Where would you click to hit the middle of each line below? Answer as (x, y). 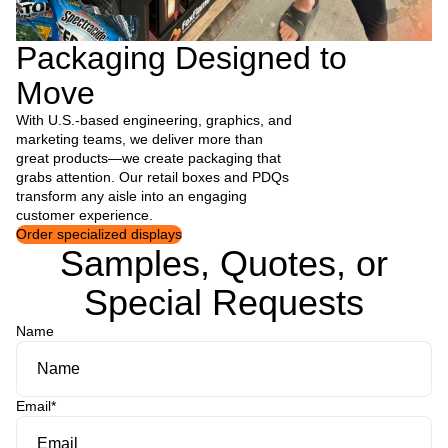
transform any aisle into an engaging (131, 195)
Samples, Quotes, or (224, 263)
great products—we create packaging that (148, 157)
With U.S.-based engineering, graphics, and (154, 119)
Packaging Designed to (181, 57)
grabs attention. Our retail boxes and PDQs (152, 176)
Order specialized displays (99, 233)
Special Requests (224, 302)
